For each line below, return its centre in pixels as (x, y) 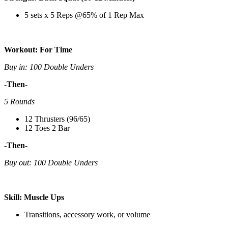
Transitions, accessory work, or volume (87, 214)
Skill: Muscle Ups (34, 197)
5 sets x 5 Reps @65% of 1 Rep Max (84, 15)
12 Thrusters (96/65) (57, 119)
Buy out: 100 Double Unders (51, 162)
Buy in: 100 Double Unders (49, 67)
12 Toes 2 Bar (47, 128)
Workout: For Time (38, 49)
